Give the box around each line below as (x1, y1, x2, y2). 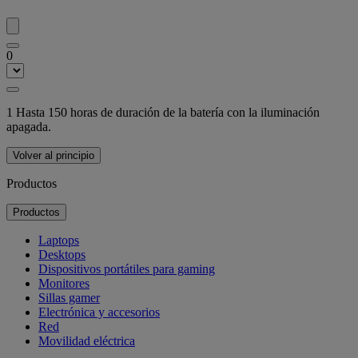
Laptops (38, 233, 79, 248)
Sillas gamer (38, 291, 100, 305)
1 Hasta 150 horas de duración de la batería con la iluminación (6, 105, 320, 120)
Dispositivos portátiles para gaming (38, 262, 215, 276)
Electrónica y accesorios (38, 305, 160, 320)
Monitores (38, 276, 89, 291)
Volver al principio (13, 149, 94, 162)
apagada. (6, 120, 51, 134)
